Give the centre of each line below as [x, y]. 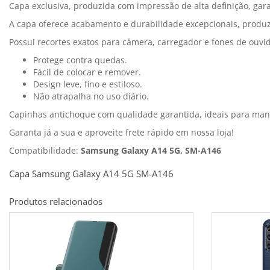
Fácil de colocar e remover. [87, 72]
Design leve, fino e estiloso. [88, 84]
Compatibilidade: [45, 151]
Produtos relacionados [56, 202]
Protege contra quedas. [80, 60]
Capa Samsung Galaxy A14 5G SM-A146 [91, 174]
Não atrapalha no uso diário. [91, 96]
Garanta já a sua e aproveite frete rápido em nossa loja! [121, 133]
